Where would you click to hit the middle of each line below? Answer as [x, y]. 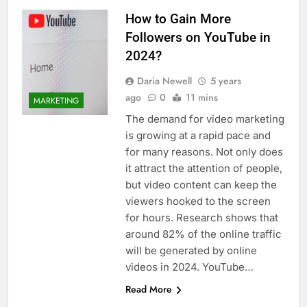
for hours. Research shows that [201, 218]
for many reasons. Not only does [204, 152]
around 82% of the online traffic [203, 234]
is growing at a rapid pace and [198, 136]
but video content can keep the [201, 185]
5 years [225, 81]
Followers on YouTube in [198, 38]
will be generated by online [191, 251]
